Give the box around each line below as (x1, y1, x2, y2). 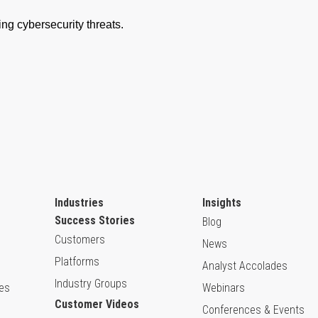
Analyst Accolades (202, 258, 287, 273)
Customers (55, 232, 105, 246)
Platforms (55, 254, 99, 268)
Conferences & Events (202, 302, 305, 317)
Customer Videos (55, 297, 139, 311)
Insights (202, 195, 241, 209)
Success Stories (55, 213, 135, 227)
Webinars (202, 280, 245, 295)
